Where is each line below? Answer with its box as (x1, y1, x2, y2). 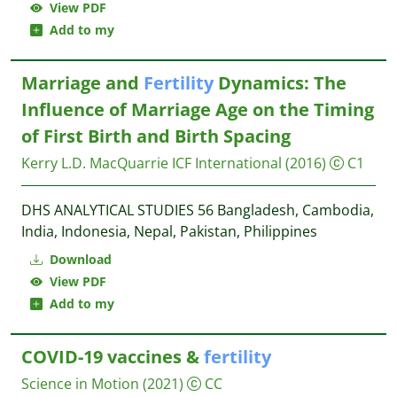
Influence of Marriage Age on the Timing (21, 97, 374, 121)
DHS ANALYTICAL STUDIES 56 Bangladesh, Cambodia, (21, 200, 374, 220)
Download (46, 251, 112, 268)
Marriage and (21, 71, 144, 95)
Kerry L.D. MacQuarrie (21, 153, 168, 173)
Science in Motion (21, 374, 139, 393)
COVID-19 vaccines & (21, 345, 204, 369)
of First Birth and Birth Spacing (21, 124, 291, 148)
